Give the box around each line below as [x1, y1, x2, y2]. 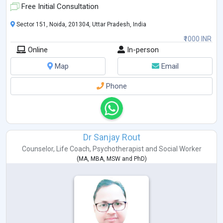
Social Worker [158, 144, 202, 153]
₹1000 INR [184, 34, 212, 43]
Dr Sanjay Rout [83, 131, 140, 142]
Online [26, 45, 48, 54]
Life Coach [56, 144, 90, 153]
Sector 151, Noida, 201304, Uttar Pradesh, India [15, 20, 146, 28]
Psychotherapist [92, 144, 144, 153]
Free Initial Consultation [19, 1, 99, 11]
